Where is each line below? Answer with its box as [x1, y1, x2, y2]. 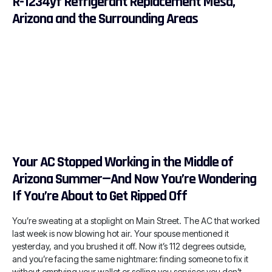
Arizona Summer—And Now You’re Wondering [12, 169, 256, 188]
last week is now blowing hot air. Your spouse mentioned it [12, 228, 229, 239]
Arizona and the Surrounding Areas [12, 9, 198, 28]
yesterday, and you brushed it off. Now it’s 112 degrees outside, [12, 240, 246, 251]
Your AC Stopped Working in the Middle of [12, 152, 233, 171]
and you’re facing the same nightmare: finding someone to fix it [12, 253, 248, 264]
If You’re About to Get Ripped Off [12, 186, 187, 205]
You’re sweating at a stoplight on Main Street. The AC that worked [12, 215, 260, 226]
